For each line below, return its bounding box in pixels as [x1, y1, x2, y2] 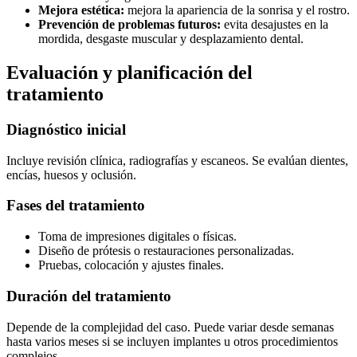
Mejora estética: [38, 3, 124, 18]
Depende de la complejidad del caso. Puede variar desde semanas [6, 320, 334, 334]
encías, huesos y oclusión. [6, 167, 136, 182]
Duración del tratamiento [6, 287, 171, 304]
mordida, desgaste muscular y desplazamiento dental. [38, 32, 304, 46]
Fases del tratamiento [6, 197, 145, 214]
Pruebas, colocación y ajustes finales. [38, 258, 224, 273]
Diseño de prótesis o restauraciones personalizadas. [38, 244, 294, 258]
